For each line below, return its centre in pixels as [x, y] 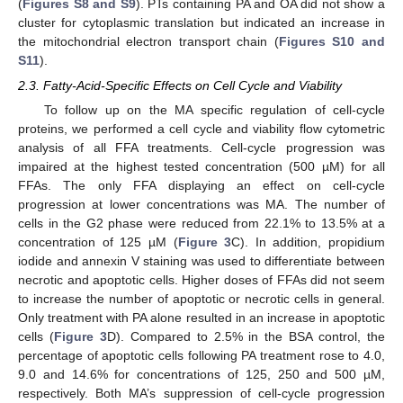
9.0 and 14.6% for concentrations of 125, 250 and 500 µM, [201, 375]
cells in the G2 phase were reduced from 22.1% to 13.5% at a [201, 224]
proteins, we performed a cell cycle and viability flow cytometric [201, 129]
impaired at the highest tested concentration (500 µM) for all [201, 167]
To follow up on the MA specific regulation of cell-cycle [214, 110]
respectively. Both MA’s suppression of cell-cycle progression [201, 394]
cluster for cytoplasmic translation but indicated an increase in [201, 22]
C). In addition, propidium [308, 242]
